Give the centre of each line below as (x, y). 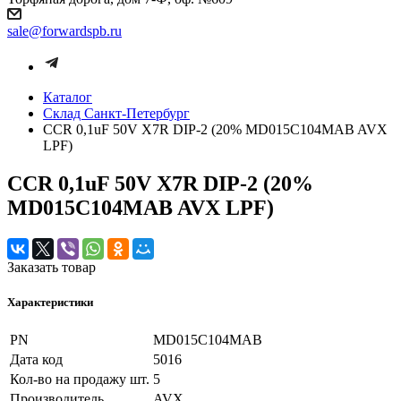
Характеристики (50, 302)
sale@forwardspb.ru (64, 31)
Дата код (36, 360)
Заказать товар (51, 267)
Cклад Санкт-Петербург (116, 113)
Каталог (68, 97)
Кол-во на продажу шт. (80, 380)
